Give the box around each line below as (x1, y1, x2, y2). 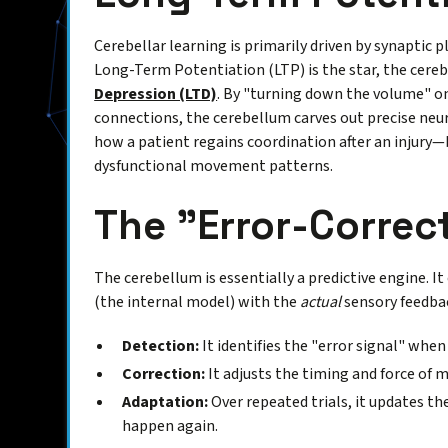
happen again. (122, 415, 219, 438)
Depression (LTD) (94, 83, 218, 106)
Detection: (122, 335, 200, 358)
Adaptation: (122, 391, 209, 414)
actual (300, 291, 342, 314)
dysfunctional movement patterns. (94, 155, 334, 178)
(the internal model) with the (94, 291, 301, 314)
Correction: (122, 363, 206, 386)
